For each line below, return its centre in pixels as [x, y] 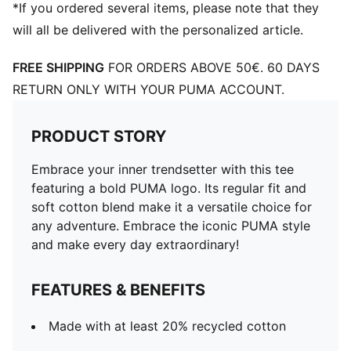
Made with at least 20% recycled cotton [167, 326]
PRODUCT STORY [99, 136]
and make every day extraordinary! [135, 244]
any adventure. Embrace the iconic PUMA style [171, 226]
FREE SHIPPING [58, 67]
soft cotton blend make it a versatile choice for [172, 207]
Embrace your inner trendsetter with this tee [163, 169]
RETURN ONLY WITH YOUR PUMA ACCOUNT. [148, 89]
